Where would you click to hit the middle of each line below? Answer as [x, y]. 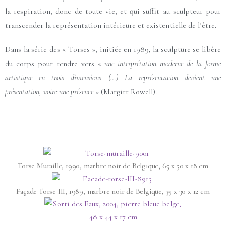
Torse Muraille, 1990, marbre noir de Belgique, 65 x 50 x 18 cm [113, 166]
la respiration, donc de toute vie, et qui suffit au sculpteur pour [113, 11]
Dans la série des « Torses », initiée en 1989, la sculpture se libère [113, 49]
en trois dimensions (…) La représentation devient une [130, 77]
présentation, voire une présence [49, 92]
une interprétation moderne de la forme [163, 63]
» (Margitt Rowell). [125, 92]
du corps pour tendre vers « [55, 63]
